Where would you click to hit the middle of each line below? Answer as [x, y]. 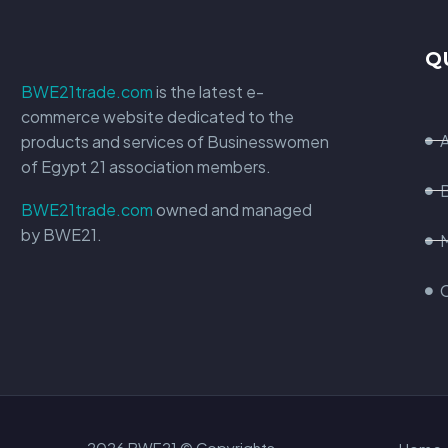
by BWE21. [61, 234]
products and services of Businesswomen [175, 142]
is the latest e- [208, 92]
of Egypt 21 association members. [146, 167]
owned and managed [232, 209]
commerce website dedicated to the [157, 117]
